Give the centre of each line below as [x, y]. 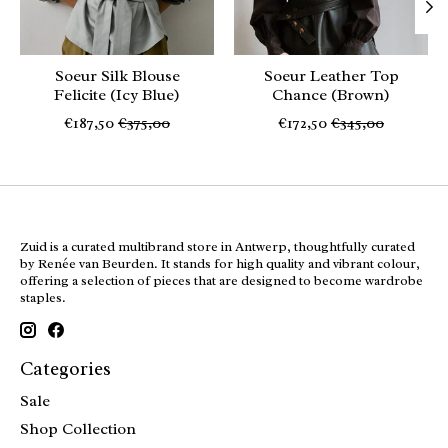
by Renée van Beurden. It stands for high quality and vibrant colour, [220, 263]
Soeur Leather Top [331, 75]
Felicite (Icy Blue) [117, 94]
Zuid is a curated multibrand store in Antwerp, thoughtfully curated [217, 246]
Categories [65, 369]
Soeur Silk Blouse [117, 75]
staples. [43, 297]
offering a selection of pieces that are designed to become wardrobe [221, 280]
